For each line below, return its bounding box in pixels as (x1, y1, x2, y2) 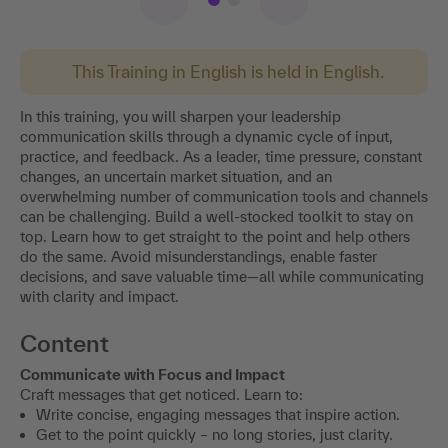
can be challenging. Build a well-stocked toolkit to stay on (20, 208, 413, 226)
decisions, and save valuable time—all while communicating (20, 268, 424, 286)
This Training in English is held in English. (72, 62, 384, 82)
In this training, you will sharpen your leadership (20, 108, 341, 126)
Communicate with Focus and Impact (20, 366, 285, 384)
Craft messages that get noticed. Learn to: (20, 386, 303, 404)
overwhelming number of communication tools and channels (20, 188, 428, 206)
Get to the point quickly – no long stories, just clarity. (36, 426, 393, 444)
